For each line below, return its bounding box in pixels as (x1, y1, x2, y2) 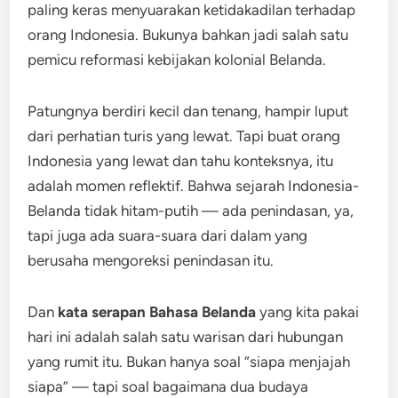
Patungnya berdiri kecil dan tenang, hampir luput (28, 102, 349, 120)
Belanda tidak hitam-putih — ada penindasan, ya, (28, 202, 354, 219)
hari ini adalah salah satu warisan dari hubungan (28, 328, 344, 346)
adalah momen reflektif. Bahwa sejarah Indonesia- (28, 177, 360, 195)
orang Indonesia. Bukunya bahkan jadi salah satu (28, 26, 349, 44)
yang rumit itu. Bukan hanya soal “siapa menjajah (28, 353, 351, 370)
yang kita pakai (256, 303, 360, 321)
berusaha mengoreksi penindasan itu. (28, 251, 275, 269)
